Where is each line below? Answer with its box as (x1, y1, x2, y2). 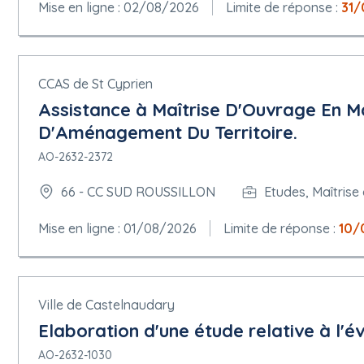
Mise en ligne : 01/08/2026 (38, 219, 197, 236)
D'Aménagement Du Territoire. (38, 120, 297, 144)
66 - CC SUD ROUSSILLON (61, 184, 215, 201)
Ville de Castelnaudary (38, 296, 175, 313)
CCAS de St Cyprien (38, 75, 153, 92)
